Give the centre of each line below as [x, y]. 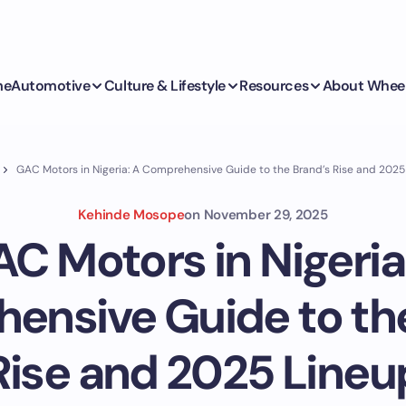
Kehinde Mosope [131, 215]
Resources [274, 85]
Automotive [51, 85]
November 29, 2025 [266, 215]
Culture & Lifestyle [164, 85]
